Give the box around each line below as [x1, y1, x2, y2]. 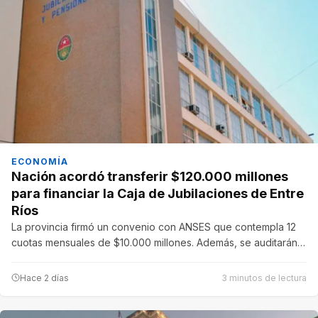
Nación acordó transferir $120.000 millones [11, 168, 288, 184]
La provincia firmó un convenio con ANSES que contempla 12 [11, 220, 296, 233]
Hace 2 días [20, 272, 69, 283]
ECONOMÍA [11, 155, 68, 167]
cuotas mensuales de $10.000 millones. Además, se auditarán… [11, 236, 305, 248]
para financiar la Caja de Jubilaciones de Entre [11, 185, 304, 201]
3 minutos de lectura [221, 272, 307, 283]
